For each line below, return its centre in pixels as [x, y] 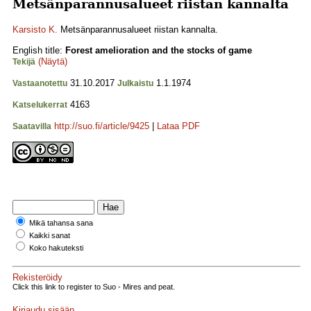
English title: [39, 50]
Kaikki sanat [50, 235]
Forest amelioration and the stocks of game [159, 50]
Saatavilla [32, 126]
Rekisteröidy [37, 277]
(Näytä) [53, 61]
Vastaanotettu [40, 83]
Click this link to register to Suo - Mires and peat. [94, 286]
